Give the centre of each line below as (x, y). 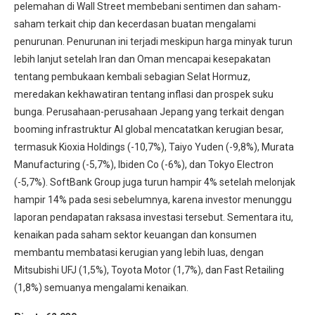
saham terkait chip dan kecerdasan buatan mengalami (135, 24)
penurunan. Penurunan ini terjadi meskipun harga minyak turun (153, 41)
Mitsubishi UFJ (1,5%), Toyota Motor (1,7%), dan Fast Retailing (149, 270)
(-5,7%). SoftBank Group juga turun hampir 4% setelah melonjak (155, 182)
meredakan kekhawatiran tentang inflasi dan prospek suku (144, 94)
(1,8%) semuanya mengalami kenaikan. (101, 287)
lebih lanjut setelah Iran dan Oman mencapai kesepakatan (142, 59)
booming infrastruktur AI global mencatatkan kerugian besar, (149, 129)
